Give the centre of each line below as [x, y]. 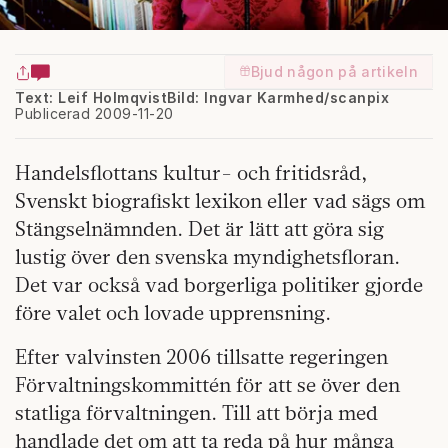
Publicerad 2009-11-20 [94, 114]
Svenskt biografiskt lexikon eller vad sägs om [220, 201]
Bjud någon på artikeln [334, 72]
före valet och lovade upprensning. [173, 313]
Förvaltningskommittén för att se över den [207, 385]
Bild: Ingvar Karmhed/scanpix [278, 98]
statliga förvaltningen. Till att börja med [196, 413]
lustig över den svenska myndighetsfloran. [207, 257]
